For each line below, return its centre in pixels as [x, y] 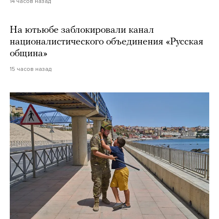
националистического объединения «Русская [107, 42]
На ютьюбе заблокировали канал [82, 30]
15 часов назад [31, 69]
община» [30, 54]
